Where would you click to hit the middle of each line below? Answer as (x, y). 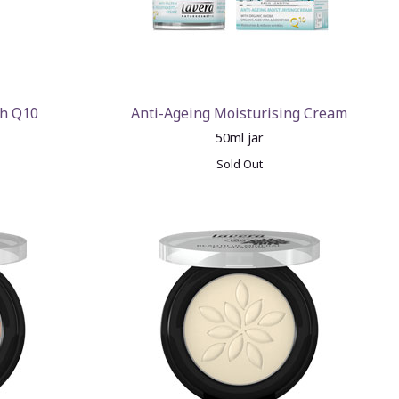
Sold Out (239, 164)
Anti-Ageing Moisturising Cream (240, 113)
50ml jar (239, 138)
